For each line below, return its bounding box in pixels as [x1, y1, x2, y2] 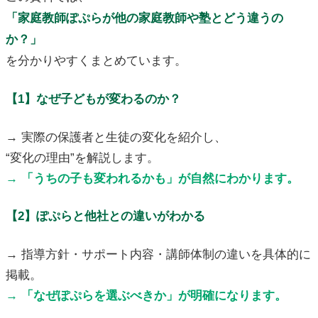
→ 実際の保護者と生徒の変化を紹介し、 [5, 131, 226, 144]
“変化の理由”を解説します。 [5, 151, 159, 165]
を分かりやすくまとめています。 [5, 54, 187, 68]
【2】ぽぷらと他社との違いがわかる [5, 209, 205, 224]
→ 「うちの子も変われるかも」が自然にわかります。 [5, 172, 299, 185]
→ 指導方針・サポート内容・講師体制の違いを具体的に [5, 248, 311, 261]
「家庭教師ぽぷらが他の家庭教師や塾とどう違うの [5, 11, 283, 26]
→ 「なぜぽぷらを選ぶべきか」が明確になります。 [5, 289, 287, 302]
